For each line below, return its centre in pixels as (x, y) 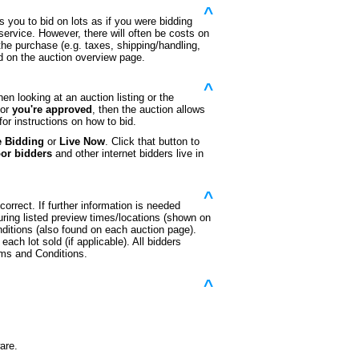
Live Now (82, 141)
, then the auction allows (149, 109)
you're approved (52, 109)
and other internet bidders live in (128, 153)
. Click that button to (152, 141)
